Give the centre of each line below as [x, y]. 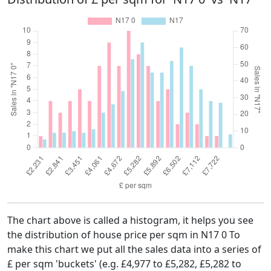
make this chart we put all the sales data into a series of [134, 249]
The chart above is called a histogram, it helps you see [130, 220]
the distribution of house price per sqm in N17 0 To [124, 235]
